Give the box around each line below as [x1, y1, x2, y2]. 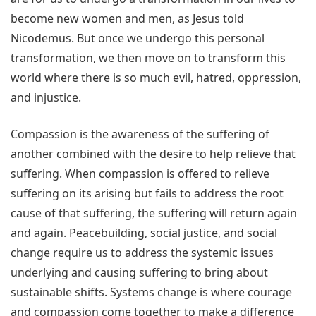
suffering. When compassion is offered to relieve [11, 166, 269, 182]
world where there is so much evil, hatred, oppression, [11, 70, 301, 86]
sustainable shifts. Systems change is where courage [11, 284, 292, 300]
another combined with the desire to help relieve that [11, 146, 296, 162]
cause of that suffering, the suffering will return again [11, 205, 297, 221]
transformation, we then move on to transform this [11, 50, 286, 66]
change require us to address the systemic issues [11, 245, 274, 261]
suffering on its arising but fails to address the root [11, 186, 284, 202]
